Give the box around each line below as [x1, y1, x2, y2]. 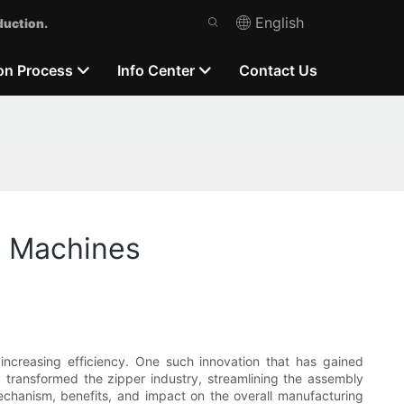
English [255, 14, 305, 32]
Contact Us [239, 60, 318, 79]
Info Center [117, 60, 196, 79]
